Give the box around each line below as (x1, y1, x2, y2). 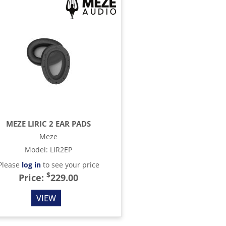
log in (21, 160, 41, 169)
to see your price (40, 160, 99, 169)
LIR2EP (50, 145, 72, 154)
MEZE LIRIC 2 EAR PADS (6, 119, 91, 129)
